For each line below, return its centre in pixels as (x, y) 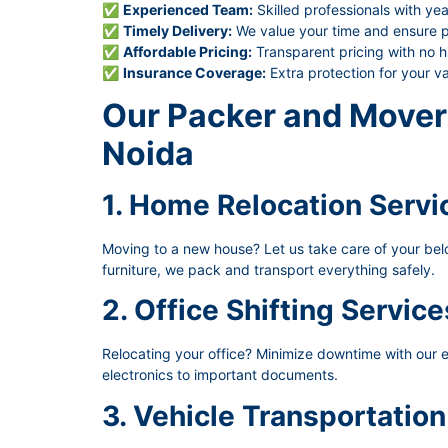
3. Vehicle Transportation (274, 415)
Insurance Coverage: (194, 72)
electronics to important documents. (220, 375)
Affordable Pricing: (187, 51)
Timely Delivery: (177, 30)
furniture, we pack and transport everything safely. (268, 269)
